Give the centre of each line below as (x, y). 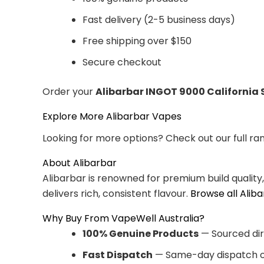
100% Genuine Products (141, 233)
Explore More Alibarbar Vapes (112, 116)
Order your (69, 91)
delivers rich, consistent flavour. (116, 193)
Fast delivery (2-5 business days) (159, 19)
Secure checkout (122, 62)
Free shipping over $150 (137, 41)
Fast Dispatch (118, 255)
